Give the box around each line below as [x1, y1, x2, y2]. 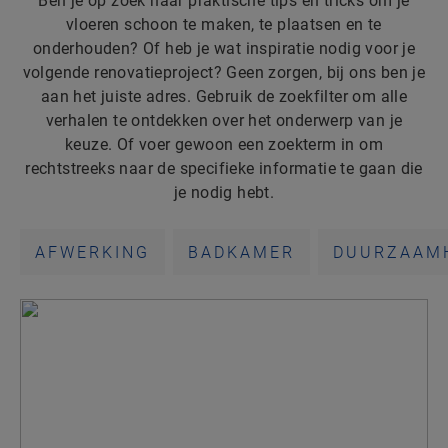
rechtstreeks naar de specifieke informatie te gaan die [25, 159, 423, 178]
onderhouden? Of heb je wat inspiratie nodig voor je [32, 39, 416, 58]
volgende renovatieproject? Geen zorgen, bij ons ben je [22, 63, 426, 82]
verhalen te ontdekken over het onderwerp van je [45, 111, 403, 130]
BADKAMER [188, 243, 295, 262]
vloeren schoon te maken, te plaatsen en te [66, 15, 382, 34]
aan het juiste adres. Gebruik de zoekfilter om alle [40, 87, 408, 106]
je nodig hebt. [173, 183, 275, 202]
